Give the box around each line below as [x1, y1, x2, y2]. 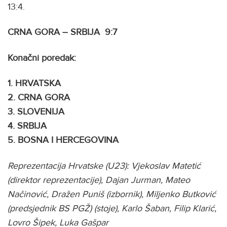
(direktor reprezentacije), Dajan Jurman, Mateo [8, 174, 190, 185]
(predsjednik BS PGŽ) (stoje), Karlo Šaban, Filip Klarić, [8, 202, 216, 214]
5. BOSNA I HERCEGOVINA [8, 134, 119, 145]
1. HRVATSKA [8, 78, 61, 89]
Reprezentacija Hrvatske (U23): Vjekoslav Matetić [8, 160, 201, 171]
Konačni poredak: [8, 52, 76, 63]
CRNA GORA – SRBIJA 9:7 [8, 26, 120, 37]
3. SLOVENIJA [8, 106, 64, 117]
